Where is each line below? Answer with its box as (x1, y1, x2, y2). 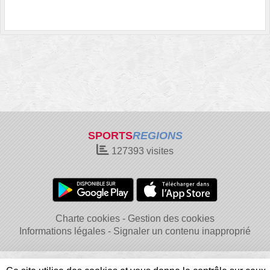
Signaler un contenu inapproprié (113, 226, 251, 236)
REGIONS (132, 130, 183, 142)
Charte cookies (55, 213, 120, 224)
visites (144, 146, 174, 156)
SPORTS (87, 130, 133, 142)
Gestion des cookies (128, 213, 215, 224)
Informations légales (19, 226, 105, 236)
